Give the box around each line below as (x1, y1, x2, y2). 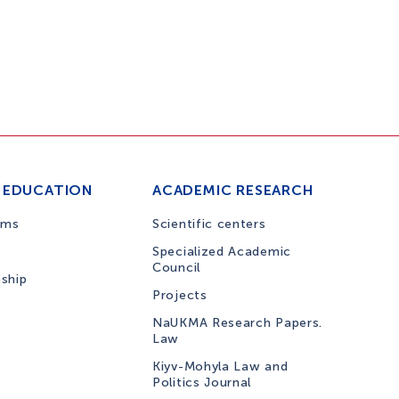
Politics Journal (152, 375, 252, 390)
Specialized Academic (152, 244, 291, 259)
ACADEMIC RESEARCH (152, 182, 313, 199)
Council (152, 260, 200, 275)
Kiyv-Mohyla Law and (152, 359, 289, 374)
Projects (152, 288, 208, 303)
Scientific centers (152, 216, 266, 232)
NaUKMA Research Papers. (152, 315, 323, 330)
